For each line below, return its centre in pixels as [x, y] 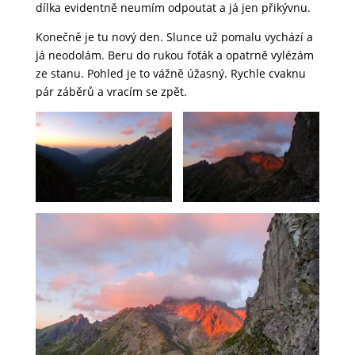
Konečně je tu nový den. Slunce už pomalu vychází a [174, 36]
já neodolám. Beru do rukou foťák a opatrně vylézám [174, 55]
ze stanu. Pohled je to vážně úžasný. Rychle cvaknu [170, 73]
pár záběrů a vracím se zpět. [111, 91]
